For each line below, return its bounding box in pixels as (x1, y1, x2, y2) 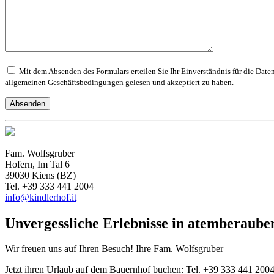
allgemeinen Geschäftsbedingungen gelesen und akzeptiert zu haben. (5, 77, 234, 87)
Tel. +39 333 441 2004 (5, 180, 94, 191)
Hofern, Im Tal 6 (5, 158, 70, 169)
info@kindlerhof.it (5, 191, 76, 202)
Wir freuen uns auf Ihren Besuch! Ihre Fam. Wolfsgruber (5, 243, 223, 254)
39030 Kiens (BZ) (5, 169, 76, 180)
